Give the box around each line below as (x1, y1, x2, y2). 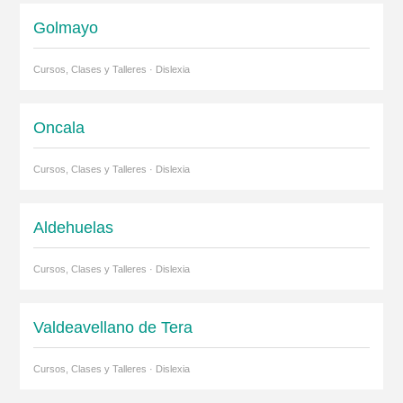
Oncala (32, 119, 85, 137)
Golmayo (32, 19, 98, 37)
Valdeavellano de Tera (32, 318, 193, 336)
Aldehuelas (32, 219, 113, 237)
